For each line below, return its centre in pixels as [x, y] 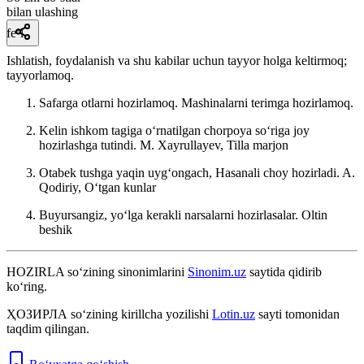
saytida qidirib [284, 271]
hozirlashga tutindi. [89, 145]
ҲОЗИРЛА [37, 314]
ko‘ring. [27, 286]
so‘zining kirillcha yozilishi [140, 314]
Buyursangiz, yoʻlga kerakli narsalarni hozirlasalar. [170, 214]
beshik [56, 229]
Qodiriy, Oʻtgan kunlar [97, 187]
